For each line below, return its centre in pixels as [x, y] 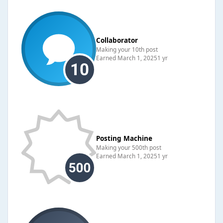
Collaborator [117, 40]
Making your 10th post [127, 49]
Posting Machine [124, 138]
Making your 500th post [129, 147]
